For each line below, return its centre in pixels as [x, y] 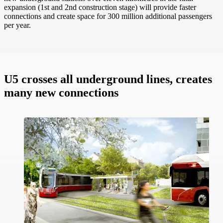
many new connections [61, 93]
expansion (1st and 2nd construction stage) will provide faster [100, 7]
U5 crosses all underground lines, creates [108, 79]
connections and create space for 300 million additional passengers [108, 16]
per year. [17, 25]
